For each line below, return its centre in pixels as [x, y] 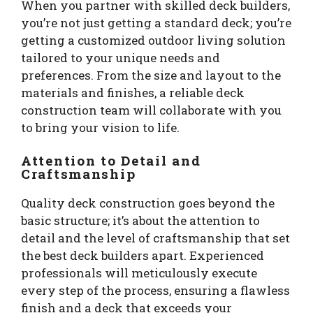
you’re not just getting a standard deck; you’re [156, 22]
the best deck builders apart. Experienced [143, 256]
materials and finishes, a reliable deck [133, 92]
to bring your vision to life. [100, 127]
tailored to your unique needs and [121, 57]
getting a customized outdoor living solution [153, 40]
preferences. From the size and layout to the [151, 75]
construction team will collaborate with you [151, 110]
